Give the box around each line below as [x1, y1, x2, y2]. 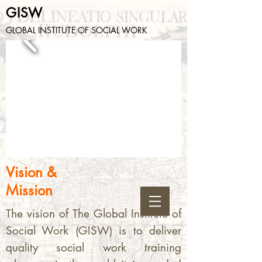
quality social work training [6, 240, 181, 255]
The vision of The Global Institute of [6, 206, 181, 221]
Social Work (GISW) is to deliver [6, 223, 181, 238]
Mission [6, 181, 53, 199]
